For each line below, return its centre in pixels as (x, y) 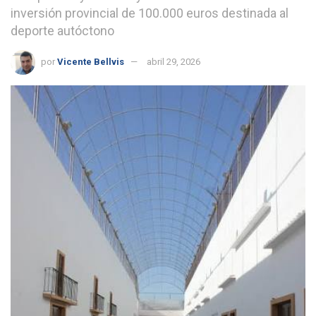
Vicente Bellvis (91, 62)
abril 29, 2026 (174, 62)
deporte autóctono (62, 31)
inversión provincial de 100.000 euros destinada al (150, 13)
